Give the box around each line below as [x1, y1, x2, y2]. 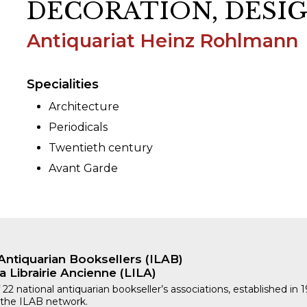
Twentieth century [49, 141, 153, 155]
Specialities [27, 77, 99, 93]
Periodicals [49, 121, 108, 134]
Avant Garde [49, 162, 118, 175]
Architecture [49, 100, 119, 114]
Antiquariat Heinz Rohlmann [27, 29, 298, 53]
